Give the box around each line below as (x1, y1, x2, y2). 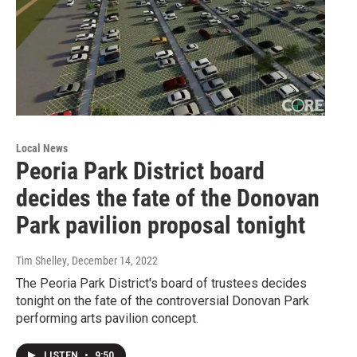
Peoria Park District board (16, 157, 265, 186)
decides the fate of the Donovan (16, 184, 320, 213)
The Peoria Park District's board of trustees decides (16, 276, 307, 292)
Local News (16, 142, 68, 155)
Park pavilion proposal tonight (16, 211, 305, 240)
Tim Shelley (16, 254, 67, 268)
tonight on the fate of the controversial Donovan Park (16, 293, 309, 309)
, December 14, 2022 (67, 254, 158, 268)
